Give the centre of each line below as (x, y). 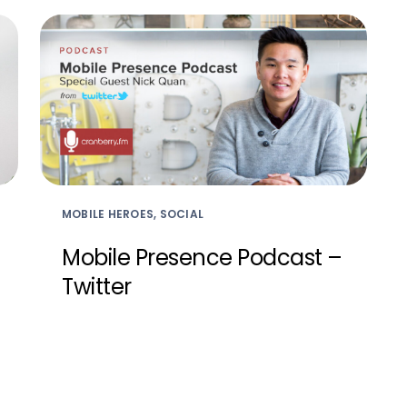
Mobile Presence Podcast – (202, 258)
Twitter (97, 287)
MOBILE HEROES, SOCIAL (133, 214)
